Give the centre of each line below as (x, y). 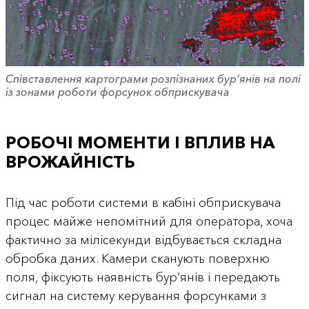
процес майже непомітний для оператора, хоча (149, 221)
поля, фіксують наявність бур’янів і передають (142, 277)
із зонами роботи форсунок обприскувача (117, 92)
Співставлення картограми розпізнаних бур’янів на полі (153, 79)
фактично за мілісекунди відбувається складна (143, 240)
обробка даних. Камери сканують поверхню (137, 258)
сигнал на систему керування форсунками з (136, 296)
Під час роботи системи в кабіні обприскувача (143, 202)
